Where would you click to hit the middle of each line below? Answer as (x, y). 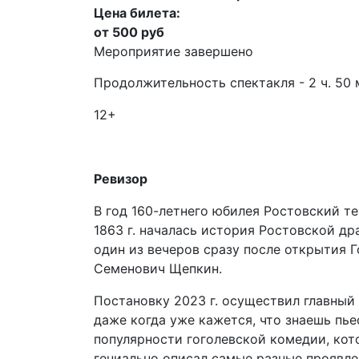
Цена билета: (137, 13)
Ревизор (121, 179)
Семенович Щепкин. (158, 268)
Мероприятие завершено (173, 51)
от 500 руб (129, 32)
